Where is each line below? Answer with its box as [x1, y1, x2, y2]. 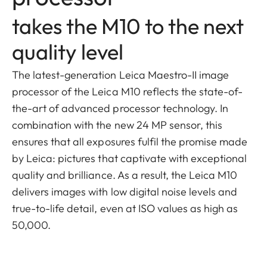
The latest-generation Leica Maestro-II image [12, 68, 229, 82]
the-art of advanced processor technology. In [12, 101, 229, 116]
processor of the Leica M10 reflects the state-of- [12, 85, 243, 99]
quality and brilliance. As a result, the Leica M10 [12, 168, 238, 182]
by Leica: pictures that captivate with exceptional [12, 151, 247, 166]
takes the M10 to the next [12, 13, 244, 40]
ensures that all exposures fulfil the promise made [12, 135, 248, 149]
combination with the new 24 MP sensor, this [12, 118, 223, 132]
